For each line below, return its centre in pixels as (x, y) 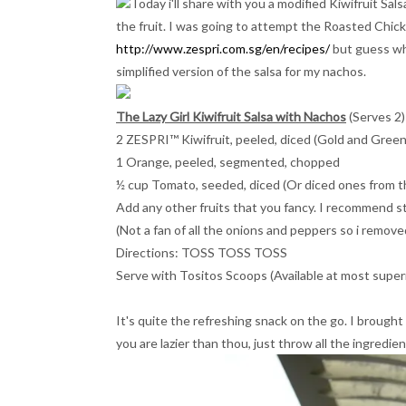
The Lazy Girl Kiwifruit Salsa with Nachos (231, 116)
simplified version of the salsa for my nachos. (241, 71)
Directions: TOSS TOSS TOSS (202, 252)
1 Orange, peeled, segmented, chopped (228, 162)
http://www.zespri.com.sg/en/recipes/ (223, 48)
